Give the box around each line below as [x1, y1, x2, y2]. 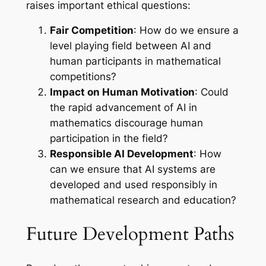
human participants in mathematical [49, 55, 221, 68]
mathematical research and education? [49, 194, 236, 207]
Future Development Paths [26, 221, 234, 247]
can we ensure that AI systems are [49, 163, 216, 176]
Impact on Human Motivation [49, 86, 195, 99]
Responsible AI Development [49, 148, 194, 160]
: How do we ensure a [133, 24, 239, 37]
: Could [194, 86, 229, 99]
